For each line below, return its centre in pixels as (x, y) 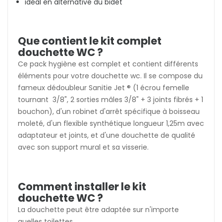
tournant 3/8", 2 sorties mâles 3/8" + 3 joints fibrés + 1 (111, 99)
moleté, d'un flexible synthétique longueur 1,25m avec (111, 123)
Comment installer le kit (82, 186)
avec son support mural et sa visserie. (83, 147)
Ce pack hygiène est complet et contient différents (108, 64)
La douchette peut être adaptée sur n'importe (98, 209)
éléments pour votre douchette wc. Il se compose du (110, 76)
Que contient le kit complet (90, 41)
